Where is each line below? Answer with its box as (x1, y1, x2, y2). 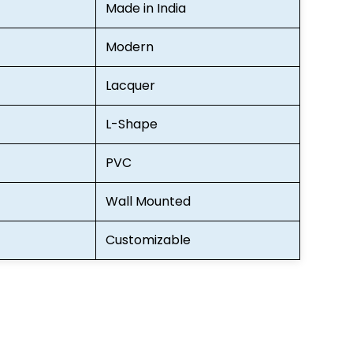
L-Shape (106, 114, 158, 133)
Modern (106, 37, 154, 56)
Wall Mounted (106, 191, 191, 210)
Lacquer (106, 76, 155, 95)
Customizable (106, 230, 191, 249)
